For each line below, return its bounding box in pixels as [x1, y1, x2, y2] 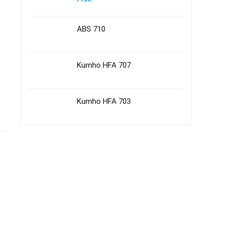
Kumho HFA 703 [77, 97, 131, 106]
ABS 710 [77, 24, 105, 34]
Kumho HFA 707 [77, 61, 131, 70]
